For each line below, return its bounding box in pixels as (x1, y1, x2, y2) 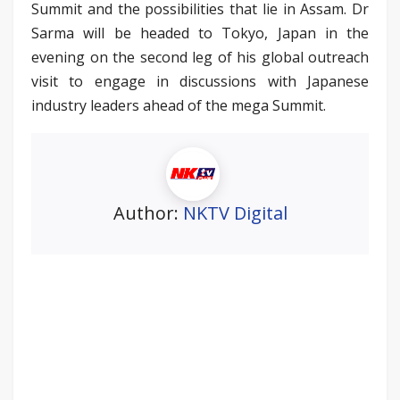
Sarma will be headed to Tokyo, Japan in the (31, 22, 369, 43)
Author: (112, 200, 183, 225)
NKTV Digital (182, 200, 287, 225)
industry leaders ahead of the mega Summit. (31, 95, 326, 115)
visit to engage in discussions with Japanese (31, 71, 369, 91)
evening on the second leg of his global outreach (31, 46, 369, 67)
